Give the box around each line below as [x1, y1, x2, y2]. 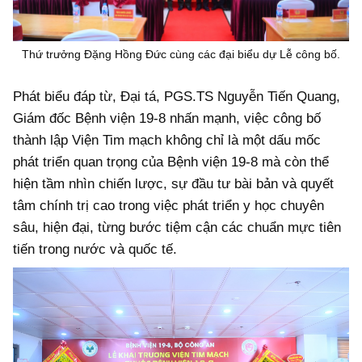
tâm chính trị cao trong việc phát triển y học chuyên [13, 198, 324, 214]
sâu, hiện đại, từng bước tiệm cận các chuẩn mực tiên [13, 220, 341, 236]
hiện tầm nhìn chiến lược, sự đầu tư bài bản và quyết [13, 176, 334, 192]
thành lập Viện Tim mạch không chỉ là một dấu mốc [13, 133, 321, 149]
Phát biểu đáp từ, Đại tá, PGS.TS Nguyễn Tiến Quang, [13, 89, 340, 105]
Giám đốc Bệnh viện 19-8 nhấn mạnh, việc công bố [13, 111, 321, 127]
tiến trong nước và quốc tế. [13, 242, 177, 258]
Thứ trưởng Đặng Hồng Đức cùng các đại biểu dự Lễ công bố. [22, 47, 340, 61]
